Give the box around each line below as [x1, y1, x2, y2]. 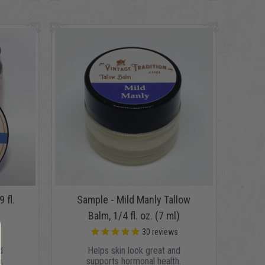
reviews [150, 227, 178, 237]
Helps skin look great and [87, 245, 180, 257]
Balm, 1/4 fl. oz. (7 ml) [88, 209, 180, 222]
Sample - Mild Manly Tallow [77, 193, 191, 206]
